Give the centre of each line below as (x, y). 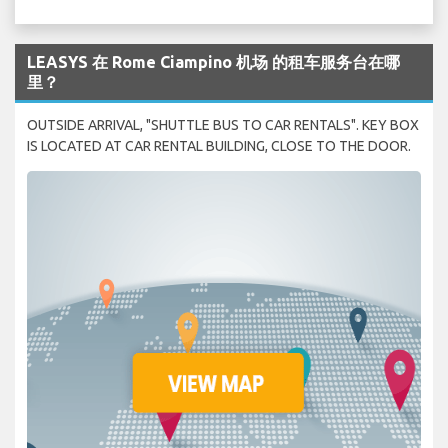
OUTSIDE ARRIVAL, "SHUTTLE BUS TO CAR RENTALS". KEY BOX (223, 124)
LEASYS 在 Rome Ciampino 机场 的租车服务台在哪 (213, 61)
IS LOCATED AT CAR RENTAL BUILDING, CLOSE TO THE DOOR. (219, 145)
